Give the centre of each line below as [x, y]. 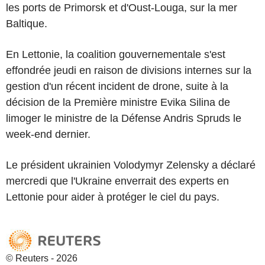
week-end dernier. [48, 134]
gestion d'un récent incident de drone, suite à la [117, 86]
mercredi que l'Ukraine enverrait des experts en [117, 181]
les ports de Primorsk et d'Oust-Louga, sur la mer [122, 7]
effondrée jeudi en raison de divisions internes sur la [129, 70]
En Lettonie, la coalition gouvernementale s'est [116, 54]
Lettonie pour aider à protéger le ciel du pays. [113, 197]
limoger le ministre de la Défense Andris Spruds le [124, 118]
